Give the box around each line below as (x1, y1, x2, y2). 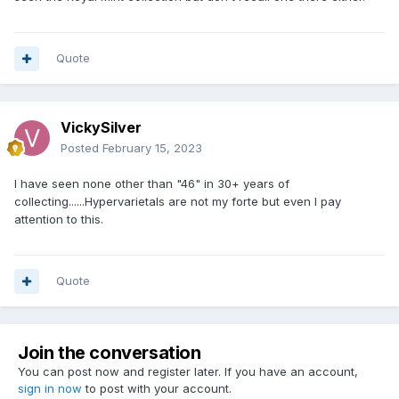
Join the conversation (18, 342, 201, 364)
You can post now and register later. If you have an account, (18, 364, 358, 379)
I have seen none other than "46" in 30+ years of (14, 176, 289, 191)
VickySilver (61, 118, 142, 137)
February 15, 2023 (102, 141, 202, 156)
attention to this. (14, 212, 103, 227)
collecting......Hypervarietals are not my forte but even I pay (14, 194, 341, 209)
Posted (61, 141, 102, 156)
